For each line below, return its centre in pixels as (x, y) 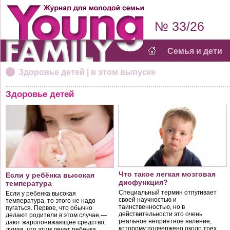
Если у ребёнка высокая (50, 175)
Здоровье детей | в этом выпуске (87, 72)
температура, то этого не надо (51, 201)
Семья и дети (195, 51)
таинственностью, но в (152, 207)
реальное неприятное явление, (165, 221)
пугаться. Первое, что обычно (49, 208)
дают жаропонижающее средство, (56, 222)
